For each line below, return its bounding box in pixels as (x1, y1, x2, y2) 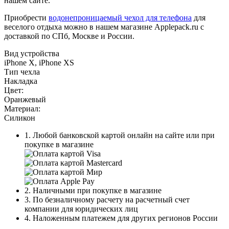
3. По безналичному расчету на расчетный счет (25, 195, 190, 204)
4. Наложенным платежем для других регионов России (25, 213, 218, 222)
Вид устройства (4, 49, 59, 58)
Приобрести (4, 13, 49, 22)
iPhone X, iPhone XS (4, 58, 74, 67)
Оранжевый (4, 95, 46, 104)
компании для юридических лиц (25, 204, 138, 213)
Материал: (4, 104, 40, 113)
